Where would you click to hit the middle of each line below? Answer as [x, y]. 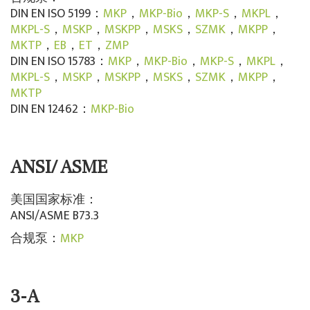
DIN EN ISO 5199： [57, 14]
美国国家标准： [54, 200]
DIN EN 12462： [51, 110]
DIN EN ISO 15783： [59, 62]
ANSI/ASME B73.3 [55, 216]
